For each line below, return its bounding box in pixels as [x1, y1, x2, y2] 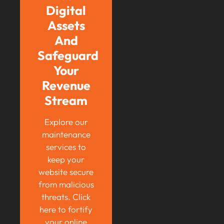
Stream [44, 92, 87, 109]
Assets [47, 17, 85, 34]
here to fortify [39, 204, 92, 215]
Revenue [41, 77, 90, 94]
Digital [46, 2, 86, 19]
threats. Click [41, 191, 90, 202]
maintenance [41, 129, 90, 140]
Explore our [44, 116, 88, 127]
